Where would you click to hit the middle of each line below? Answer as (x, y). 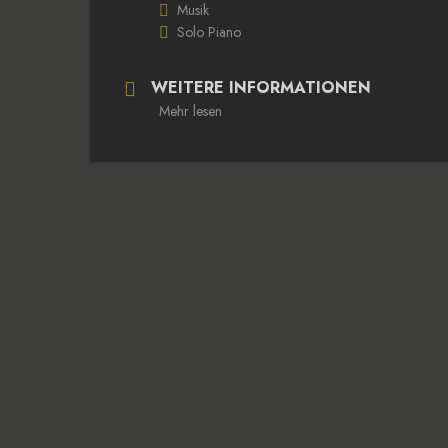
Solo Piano (209, 31)
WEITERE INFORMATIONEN (261, 87)
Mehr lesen (190, 110)
